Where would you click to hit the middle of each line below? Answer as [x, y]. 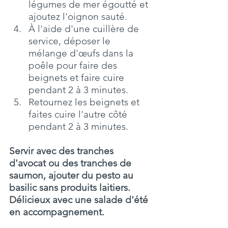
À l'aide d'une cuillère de [85, 28]
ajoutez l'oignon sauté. [78, 16]
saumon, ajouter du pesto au [73, 175]
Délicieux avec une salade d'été [80, 199]
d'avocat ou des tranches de [72, 163]
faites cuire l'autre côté [79, 114]
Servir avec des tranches [63, 151]
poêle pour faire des [74, 65]
